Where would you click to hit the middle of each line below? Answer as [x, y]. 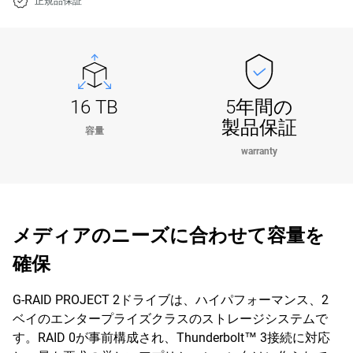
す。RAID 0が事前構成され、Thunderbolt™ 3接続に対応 [171, 338]
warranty [259, 151]
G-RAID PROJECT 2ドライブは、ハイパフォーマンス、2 [171, 300]
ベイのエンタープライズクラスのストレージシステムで [170, 319]
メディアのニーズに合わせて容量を [169, 236]
